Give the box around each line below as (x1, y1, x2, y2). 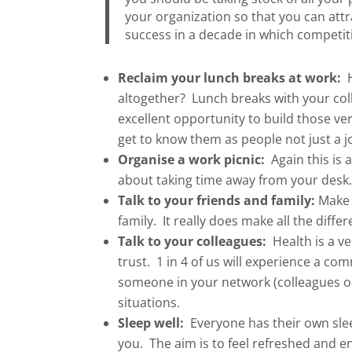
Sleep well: (118, 314, 185, 332)
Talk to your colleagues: (118, 233, 267, 251)
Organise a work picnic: (118, 151, 266, 169)
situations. (118, 294, 181, 312)
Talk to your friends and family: (118, 192, 316, 210)
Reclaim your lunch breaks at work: (118, 69, 342, 87)
